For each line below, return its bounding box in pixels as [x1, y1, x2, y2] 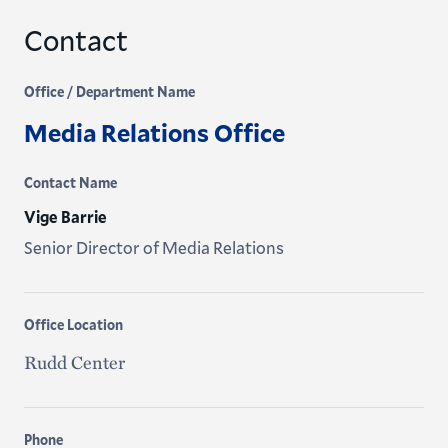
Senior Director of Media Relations [23, 235, 284, 259]
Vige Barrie [23, 205, 107, 227]
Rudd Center [23, 348, 125, 375]
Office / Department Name [23, 81, 195, 101]
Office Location [23, 314, 123, 334]
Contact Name [23, 172, 117, 192]
